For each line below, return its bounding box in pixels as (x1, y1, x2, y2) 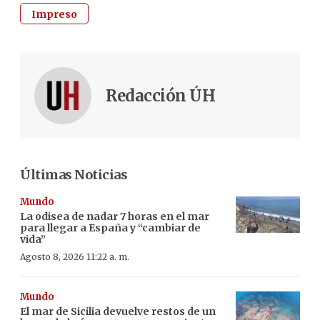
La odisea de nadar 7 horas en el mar (20, 210, 209, 224)
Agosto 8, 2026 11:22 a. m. (20, 251, 129, 263)
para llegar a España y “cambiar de (20, 221, 201, 235)
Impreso (31, 8, 77, 21)
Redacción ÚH (106, 86, 215, 106)
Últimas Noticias (20, 166, 127, 184)
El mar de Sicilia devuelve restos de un (20, 305, 216, 319)
